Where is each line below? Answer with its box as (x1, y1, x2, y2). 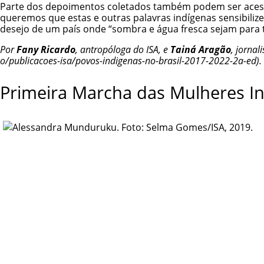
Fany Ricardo (16, 43, 75, 57)
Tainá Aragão (170, 43, 231, 57)
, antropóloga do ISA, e (75, 43, 170, 57)
